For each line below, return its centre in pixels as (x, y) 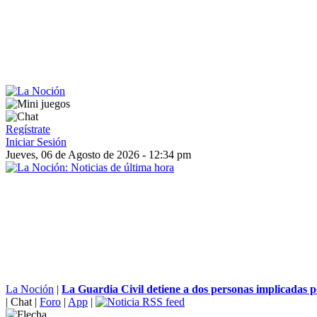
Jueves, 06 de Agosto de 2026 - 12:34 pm (98, 155)
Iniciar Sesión (36, 142)
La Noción (30, 289)
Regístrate (28, 129)
